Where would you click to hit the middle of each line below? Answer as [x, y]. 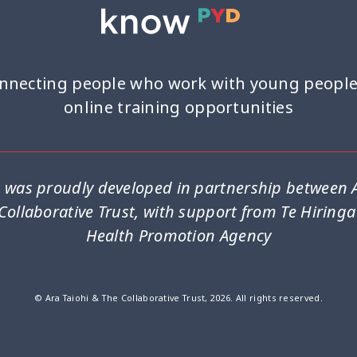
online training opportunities [178, 108]
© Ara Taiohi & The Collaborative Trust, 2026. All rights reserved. [178, 298]
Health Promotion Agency [178, 236]
